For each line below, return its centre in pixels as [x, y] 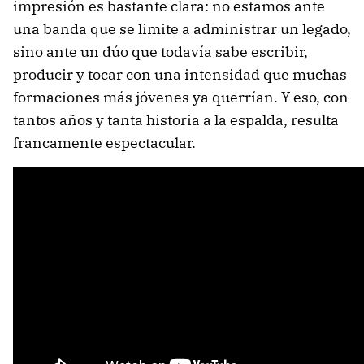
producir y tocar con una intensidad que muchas [180, 75]
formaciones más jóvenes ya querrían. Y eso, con [181, 97]
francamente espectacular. [104, 143]
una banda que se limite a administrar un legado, [182, 29]
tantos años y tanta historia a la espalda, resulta [176, 120]
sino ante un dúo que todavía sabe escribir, [160, 52]
